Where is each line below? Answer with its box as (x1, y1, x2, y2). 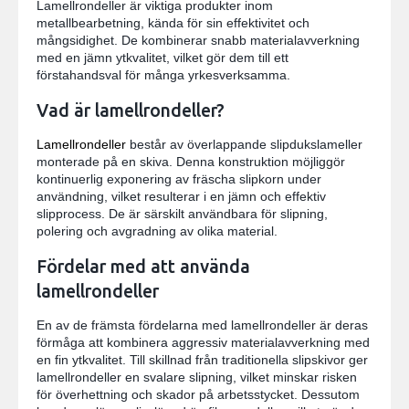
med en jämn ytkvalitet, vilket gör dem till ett (37, 49, 288, 65)
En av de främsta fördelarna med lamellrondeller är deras (37, 317, 368, 332)
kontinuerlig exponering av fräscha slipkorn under (37, 171, 321, 186)
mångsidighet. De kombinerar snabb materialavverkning (37, 32, 360, 47)
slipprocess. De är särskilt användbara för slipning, (37, 205, 328, 221)
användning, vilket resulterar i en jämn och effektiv (37, 188, 326, 204)
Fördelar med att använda (37, 256, 250, 277)
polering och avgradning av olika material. (37, 223, 278, 238)
